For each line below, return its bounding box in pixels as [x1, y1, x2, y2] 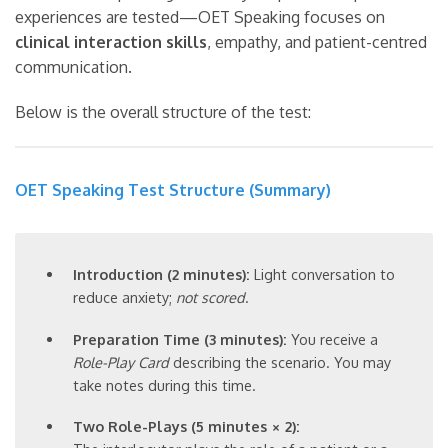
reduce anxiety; [73, 288, 177, 307]
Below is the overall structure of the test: [15, 102, 311, 123]
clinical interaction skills [15, 31, 207, 52]
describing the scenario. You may [169, 352, 392, 371]
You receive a [287, 329, 379, 348]
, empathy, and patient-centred [207, 31, 427, 52]
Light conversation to [250, 265, 396, 284]
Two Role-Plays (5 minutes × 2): [73, 417, 301, 436]
